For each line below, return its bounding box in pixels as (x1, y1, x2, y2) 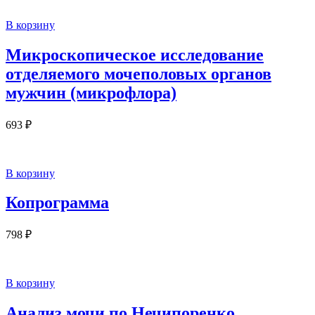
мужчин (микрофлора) (6, 83, 176, 102)
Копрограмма (6, 193, 109, 212)
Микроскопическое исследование (6, 45, 264, 64)
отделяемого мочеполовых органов (6, 64, 271, 83)
